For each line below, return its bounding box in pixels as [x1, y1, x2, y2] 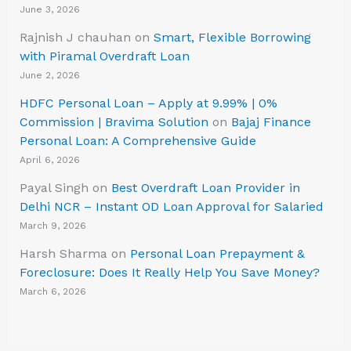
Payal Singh [19, 180, 89, 196]
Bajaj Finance [230, 114, 311, 130]
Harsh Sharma [19, 246, 107, 262]
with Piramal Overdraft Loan [19, 49, 190, 64]
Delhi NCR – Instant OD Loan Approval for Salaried [19, 199, 324, 215]
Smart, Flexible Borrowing [153, 30, 311, 45]
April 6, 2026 [19, 154, 80, 166]
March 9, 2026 [19, 220, 86, 232]
